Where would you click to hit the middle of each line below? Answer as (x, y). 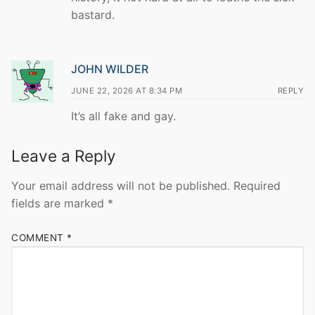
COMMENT (39, 237)
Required (257, 186)
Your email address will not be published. (121, 186)
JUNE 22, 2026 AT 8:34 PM (127, 90)
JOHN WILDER (110, 69)
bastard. (93, 15)
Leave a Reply (64, 155)
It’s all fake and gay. (123, 116)
